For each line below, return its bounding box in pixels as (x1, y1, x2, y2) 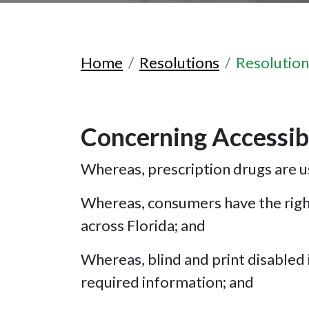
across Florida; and (81, 215, 206, 235)
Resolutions (139, 52, 219, 72)
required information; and (81, 272, 254, 291)
